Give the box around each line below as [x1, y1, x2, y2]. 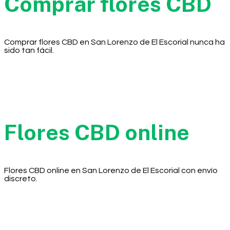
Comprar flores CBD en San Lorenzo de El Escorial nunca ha [4, 37, 225, 46]
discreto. [4, 174, 37, 183]
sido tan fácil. [4, 46, 54, 54]
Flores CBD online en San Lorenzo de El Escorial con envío [4, 166, 218, 175]
